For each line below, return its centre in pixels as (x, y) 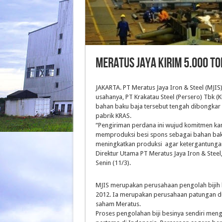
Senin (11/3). (113, 163)
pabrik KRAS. (113, 116)
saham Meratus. (118, 204)
